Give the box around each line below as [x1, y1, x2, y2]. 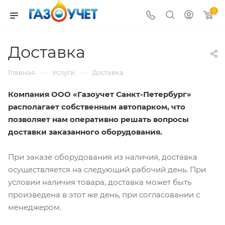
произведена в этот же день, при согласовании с [8, 189, 200, 199]
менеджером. [8, 202, 61, 212]
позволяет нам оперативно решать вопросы [8, 115, 189, 124]
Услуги [52, 68, 75, 76]
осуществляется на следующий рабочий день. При [8, 164, 206, 174]
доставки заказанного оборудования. [8, 127, 162, 137]
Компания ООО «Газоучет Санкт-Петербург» [8, 89, 191, 99]
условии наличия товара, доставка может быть [8, 177, 191, 187]
